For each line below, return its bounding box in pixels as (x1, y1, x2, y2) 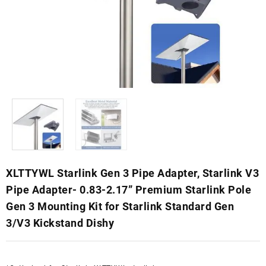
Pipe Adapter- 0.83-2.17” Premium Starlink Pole (6, 183, 251, 196)
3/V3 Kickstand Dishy (6, 216, 114, 229)
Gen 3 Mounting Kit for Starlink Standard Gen (6, 199, 234, 213)
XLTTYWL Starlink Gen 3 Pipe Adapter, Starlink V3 (6, 166, 259, 179)
